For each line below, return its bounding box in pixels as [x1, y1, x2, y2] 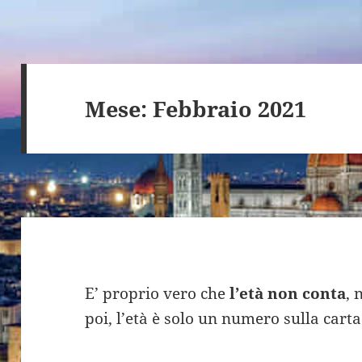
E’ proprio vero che [85, 283, 230, 305]
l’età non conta [229, 283, 347, 305]
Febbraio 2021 [153, 93, 307, 124]
